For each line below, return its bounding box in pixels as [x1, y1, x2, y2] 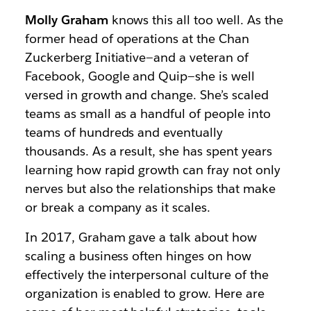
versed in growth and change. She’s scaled [24, 87, 269, 103]
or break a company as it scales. [24, 199, 211, 215]
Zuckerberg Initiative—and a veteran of [24, 49, 249, 65]
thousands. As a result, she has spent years [24, 143, 272, 159]
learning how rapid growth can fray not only [24, 162, 280, 178]
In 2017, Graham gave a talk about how [24, 229, 258, 245]
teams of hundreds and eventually [24, 124, 224, 140]
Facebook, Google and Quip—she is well [24, 68, 255, 84]
